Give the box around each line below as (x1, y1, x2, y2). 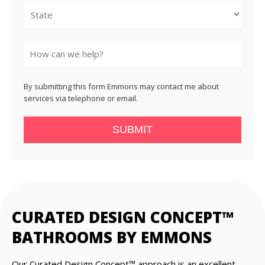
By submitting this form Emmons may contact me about (24, 81, 219, 92)
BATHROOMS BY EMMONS (12, 227, 212, 248)
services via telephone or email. (24, 93, 138, 104)
